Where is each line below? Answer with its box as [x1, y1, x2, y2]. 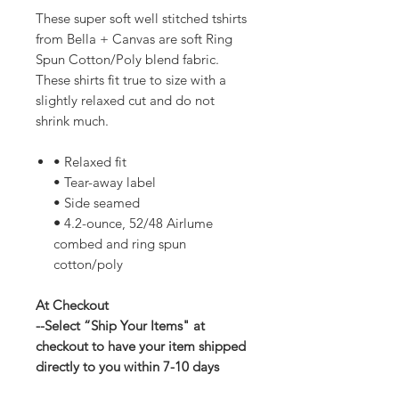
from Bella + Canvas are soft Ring [36, 29, 232, 47]
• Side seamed [53, 193, 140, 211]
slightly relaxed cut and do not [36, 91, 215, 109]
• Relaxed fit [53, 152, 126, 170]
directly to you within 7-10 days [36, 357, 219, 375]
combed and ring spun [53, 234, 186, 252]
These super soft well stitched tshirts [36, 9, 247, 27]
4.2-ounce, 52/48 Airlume [64, 214, 213, 232]
